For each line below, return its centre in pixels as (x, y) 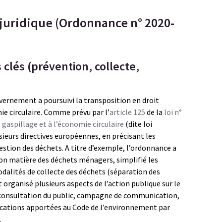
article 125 (127, 112)
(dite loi (138, 124)
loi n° (173, 112)
